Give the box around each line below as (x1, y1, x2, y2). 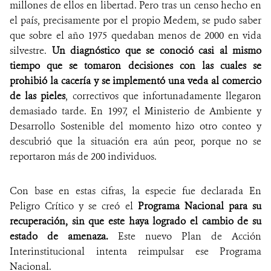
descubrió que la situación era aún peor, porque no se (10, 135, 261, 148)
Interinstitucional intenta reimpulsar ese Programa (10, 245, 261, 258)
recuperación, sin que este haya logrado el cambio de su (10, 215, 261, 228)
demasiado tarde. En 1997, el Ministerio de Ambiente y (10, 105, 261, 118)
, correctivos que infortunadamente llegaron (65, 90, 262, 103)
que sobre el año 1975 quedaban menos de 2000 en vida (10, 29, 261, 42)
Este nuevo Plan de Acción (108, 230, 261, 243)
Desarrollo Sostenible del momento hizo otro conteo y (10, 120, 261, 133)
